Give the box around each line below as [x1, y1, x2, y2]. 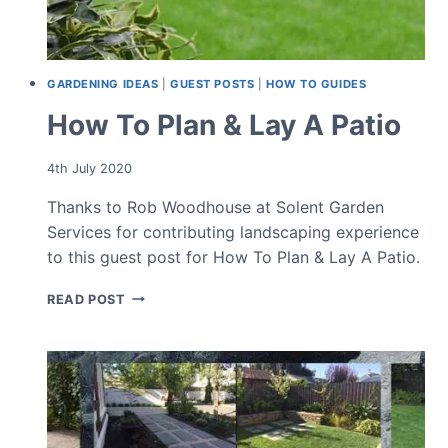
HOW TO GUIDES [265, 76, 367, 91]
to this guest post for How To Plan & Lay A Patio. [47, 246, 420, 267]
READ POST [47, 291, 126, 307]
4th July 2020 [47, 160, 132, 176]
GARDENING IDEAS [47, 76, 159, 91]
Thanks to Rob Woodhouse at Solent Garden [47, 196, 384, 217]
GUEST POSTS [170, 76, 255, 91]
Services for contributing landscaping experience [47, 221, 419, 242]
